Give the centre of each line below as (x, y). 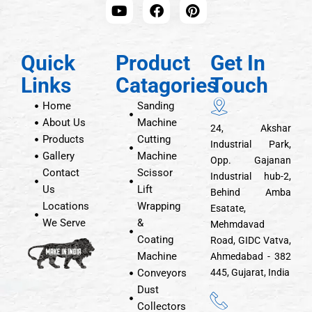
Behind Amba (251, 192)
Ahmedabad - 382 (251, 256)
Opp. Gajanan (251, 160)
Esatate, (228, 208)
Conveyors (162, 273)
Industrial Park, (251, 144)
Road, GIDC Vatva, (251, 240)
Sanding (156, 106)
